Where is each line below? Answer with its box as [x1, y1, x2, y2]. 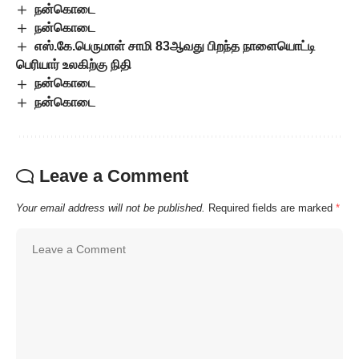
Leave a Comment [39, 165, 188, 186]
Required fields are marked [208, 201, 336, 214]
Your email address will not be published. [16, 201, 205, 214]
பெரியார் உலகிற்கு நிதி [16, 58, 131, 72]
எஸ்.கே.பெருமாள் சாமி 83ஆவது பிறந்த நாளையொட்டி [34, 39, 317, 54]
